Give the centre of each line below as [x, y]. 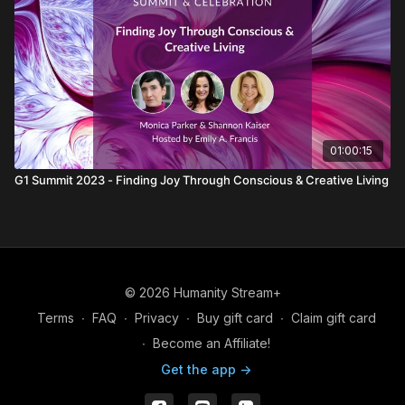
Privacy [156, 318]
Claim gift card [333, 318]
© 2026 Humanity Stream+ [202, 292]
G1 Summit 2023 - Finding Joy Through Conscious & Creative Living [202, 179]
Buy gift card [235, 318]
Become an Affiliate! [212, 343]
